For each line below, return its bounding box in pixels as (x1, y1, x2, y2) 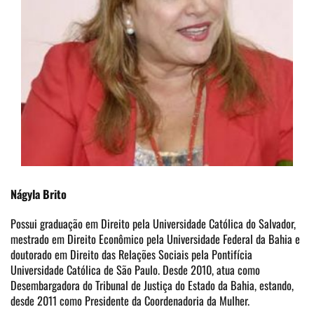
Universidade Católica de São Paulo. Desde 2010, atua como (11, 261, 260, 279)
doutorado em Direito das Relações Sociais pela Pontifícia (11, 246, 252, 264)
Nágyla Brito (11, 186, 67, 203)
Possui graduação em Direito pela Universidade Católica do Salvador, (11, 215, 296, 233)
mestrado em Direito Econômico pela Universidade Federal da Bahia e (11, 231, 300, 248)
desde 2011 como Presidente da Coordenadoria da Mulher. (11, 292, 250, 310)
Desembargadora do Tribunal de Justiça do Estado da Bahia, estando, (11, 277, 294, 294)
